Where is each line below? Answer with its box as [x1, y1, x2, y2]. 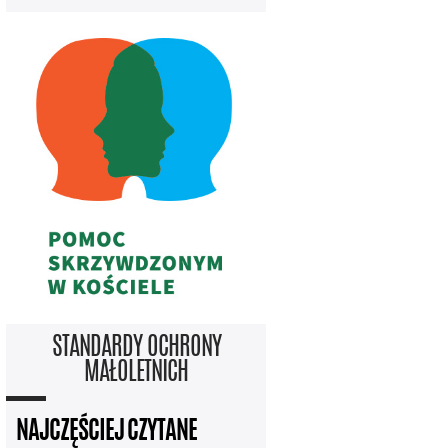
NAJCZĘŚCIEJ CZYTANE [16, 420, 197, 445]
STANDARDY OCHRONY [51, 336, 221, 361]
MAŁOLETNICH [84, 361, 188, 386]
